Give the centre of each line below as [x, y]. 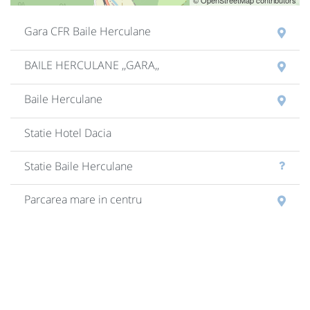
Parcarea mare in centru [83, 200]
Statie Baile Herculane [79, 166]
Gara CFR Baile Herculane [88, 31]
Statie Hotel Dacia [68, 133]
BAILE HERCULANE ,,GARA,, [92, 65]
